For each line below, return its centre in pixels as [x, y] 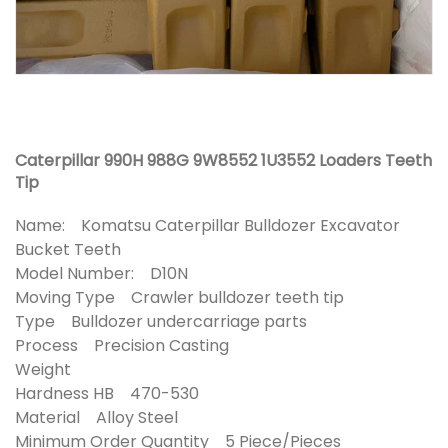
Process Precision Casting [130, 345]
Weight [51, 369]
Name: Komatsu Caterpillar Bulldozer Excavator [207, 225]
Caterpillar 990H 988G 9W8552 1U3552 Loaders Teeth [223, 160]
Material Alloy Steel [104, 417]
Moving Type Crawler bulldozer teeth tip [187, 297]
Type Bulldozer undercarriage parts [169, 321]
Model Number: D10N [109, 273]
